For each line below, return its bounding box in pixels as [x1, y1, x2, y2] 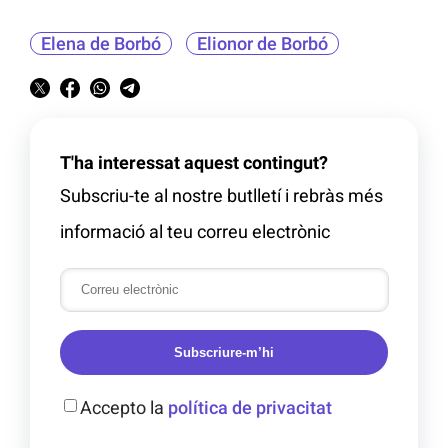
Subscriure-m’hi [174, 344, 274, 360]
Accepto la [80, 396, 168, 418]
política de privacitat [168, 396, 332, 418]
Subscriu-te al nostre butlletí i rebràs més [60, 184, 383, 206]
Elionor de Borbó [197, 32, 328, 54]
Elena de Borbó [41, 32, 161, 54]
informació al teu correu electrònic [60, 220, 330, 242]
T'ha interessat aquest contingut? [60, 151, 328, 173]
